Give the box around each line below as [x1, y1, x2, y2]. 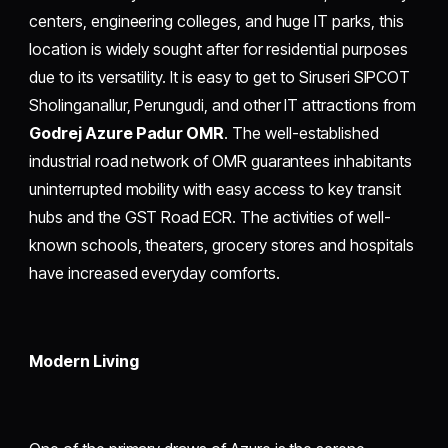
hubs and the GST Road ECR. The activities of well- [29, 207, 391, 228]
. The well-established [224, 123, 380, 144]
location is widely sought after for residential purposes [29, 39, 408, 60]
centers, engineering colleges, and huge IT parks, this [29, 11, 404, 32]
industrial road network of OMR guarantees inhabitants [29, 151, 412, 172]
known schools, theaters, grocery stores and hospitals [29, 235, 414, 256]
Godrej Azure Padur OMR [29, 123, 225, 144]
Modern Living [29, 351, 139, 372]
